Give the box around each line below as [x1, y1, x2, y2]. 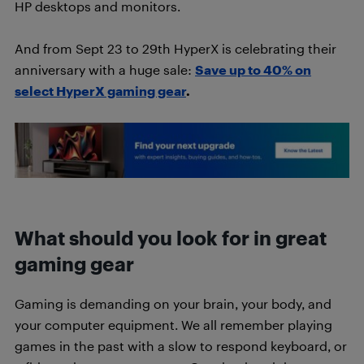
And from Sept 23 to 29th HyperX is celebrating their [15, 40, 336, 56]
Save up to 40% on [195, 61, 311, 77]
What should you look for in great [15, 226, 327, 249]
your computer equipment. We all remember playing [15, 316, 332, 332]
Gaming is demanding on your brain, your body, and [15, 295, 331, 311]
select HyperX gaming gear [15, 82, 186, 98]
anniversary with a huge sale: [15, 61, 195, 77]
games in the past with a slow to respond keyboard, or [15, 337, 347, 353]
